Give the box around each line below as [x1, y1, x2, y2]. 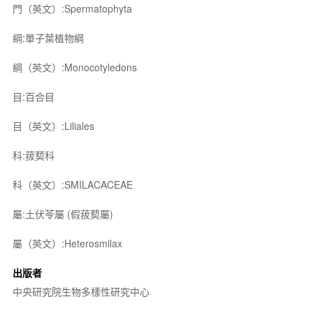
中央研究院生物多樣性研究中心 [12, 284, 150, 298]
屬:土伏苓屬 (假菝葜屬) [12, 206, 113, 221]
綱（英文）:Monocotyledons [12, 59, 137, 74]
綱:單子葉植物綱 [12, 30, 84, 45]
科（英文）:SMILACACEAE [12, 177, 133, 191]
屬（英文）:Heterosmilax [12, 235, 122, 250]
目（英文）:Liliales [12, 118, 94, 133]
